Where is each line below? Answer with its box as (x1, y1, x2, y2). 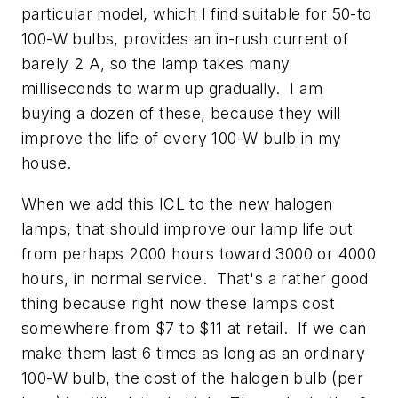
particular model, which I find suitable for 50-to (21, 4, 372, 23)
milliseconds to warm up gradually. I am (21, 78, 322, 98)
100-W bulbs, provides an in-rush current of (21, 28, 349, 48)
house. (21, 153, 72, 172)
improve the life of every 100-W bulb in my (21, 128, 342, 147)
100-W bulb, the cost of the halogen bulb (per (21, 368, 363, 387)
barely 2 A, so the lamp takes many (21, 53, 291, 73)
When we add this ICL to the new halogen (21, 194, 333, 213)
